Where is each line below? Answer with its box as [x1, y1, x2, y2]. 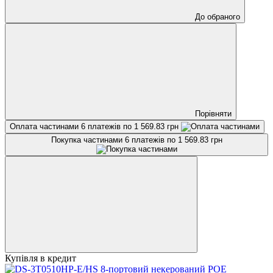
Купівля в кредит [5, 252, 76, 263]
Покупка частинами [51, 135, 125, 144]
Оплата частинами [10, 121, 81, 131]
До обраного [195, 12, 240, 21]
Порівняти [195, 108, 232, 118]
